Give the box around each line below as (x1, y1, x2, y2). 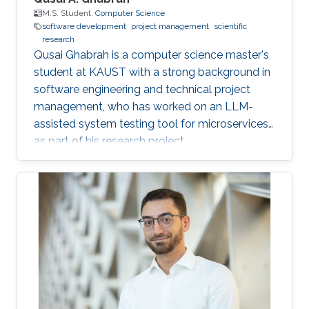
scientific (214, 21, 247, 32)
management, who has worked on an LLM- (34, 100, 253, 114)
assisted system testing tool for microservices (34, 117, 268, 131)
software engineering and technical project (34, 83, 250, 97)
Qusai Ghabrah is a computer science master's (34, 48, 269, 62)
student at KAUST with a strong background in (34, 66, 270, 79)
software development (42, 21, 126, 32)
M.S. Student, (42, 8, 95, 19)
